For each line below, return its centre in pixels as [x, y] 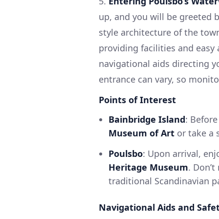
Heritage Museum [148, 167]
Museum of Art [142, 133]
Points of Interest [137, 99]
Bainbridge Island [147, 119]
